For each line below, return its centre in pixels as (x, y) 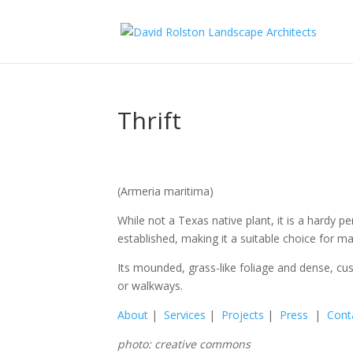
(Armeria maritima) (166, 191)
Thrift (150, 120)
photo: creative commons (184, 344)
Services (185, 315)
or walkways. (150, 286)
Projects (243, 315)
